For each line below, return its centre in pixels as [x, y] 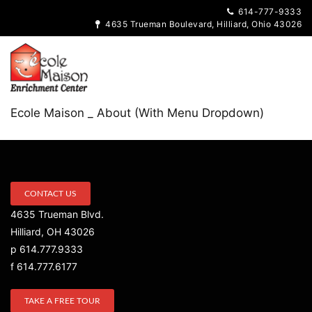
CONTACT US [50, 194]
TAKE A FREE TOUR [62, 301]
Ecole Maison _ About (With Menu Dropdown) [137, 113]
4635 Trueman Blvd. [57, 214]
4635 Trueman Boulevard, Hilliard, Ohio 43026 [201, 24]
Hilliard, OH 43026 [53, 232]
